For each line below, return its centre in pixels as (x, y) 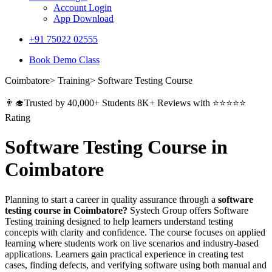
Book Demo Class (64, 60)
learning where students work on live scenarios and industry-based (132, 243)
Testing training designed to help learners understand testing (119, 221)
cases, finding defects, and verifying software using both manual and (136, 265)
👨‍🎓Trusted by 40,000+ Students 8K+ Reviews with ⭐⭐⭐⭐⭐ (125, 103)
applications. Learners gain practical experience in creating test (124, 254)
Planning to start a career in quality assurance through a (111, 199)
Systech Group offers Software (188, 210)
